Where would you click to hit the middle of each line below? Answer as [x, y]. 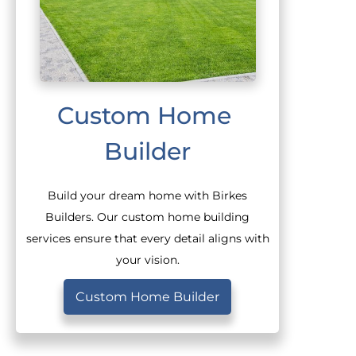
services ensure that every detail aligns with [147, 238]
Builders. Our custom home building [148, 217]
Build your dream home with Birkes [148, 195]
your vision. [147, 259]
